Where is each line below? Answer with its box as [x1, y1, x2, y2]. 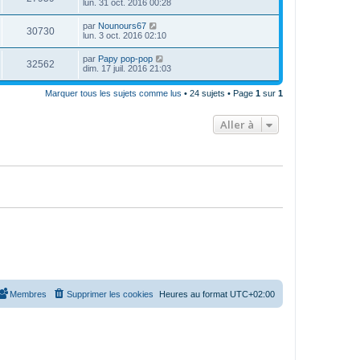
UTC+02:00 [230, 289, 275, 300]
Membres [10, 289, 47, 300]
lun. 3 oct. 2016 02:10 [83, 30, 166, 40]
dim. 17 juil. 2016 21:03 [83, 63, 171, 73]
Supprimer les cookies [67, 289, 153, 300]
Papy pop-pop [98, 53, 153, 63]
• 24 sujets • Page [182, 88, 256, 98]
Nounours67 [98, 20, 146, 31]
